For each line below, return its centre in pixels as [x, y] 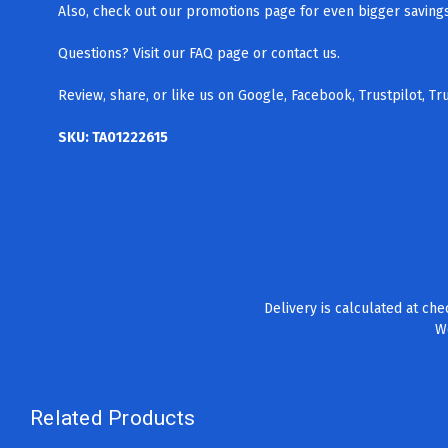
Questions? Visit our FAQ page [153, 53]
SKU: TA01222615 [113, 137]
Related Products [112, 417]
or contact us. [298, 53]
